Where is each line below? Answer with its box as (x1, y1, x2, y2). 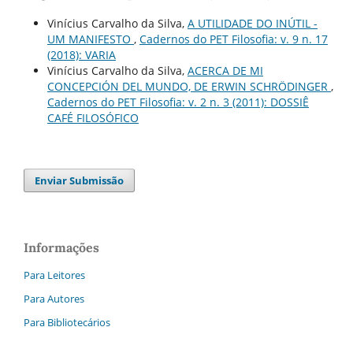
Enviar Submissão (35, 173, 124, 188)
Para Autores (24, 291, 84, 306)
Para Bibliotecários (24, 314, 110, 329)
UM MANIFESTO (46, 32, 134, 47)
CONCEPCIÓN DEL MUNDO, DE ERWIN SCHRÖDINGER (46, 79, 331, 95)
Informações (24, 240, 99, 256)
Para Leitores (24, 268, 85, 283)
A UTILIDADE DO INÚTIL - (187, 16, 318, 32)
